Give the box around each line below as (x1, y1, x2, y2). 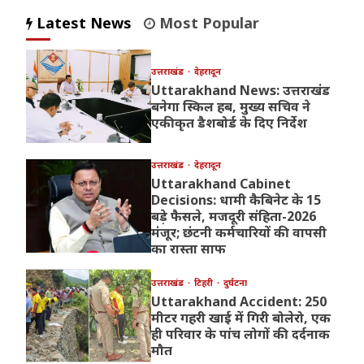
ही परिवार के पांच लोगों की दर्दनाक (150, 325, 330, 344)
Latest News (32, 13, 132, 33)
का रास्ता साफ (150, 240, 226, 258)
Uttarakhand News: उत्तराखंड (150, 81, 330, 100)
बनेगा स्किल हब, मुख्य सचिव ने (150, 97, 310, 116)
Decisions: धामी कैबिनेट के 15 (150, 191, 321, 210)
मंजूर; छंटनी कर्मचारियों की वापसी (150, 223, 327, 242)
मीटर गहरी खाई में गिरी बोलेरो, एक (150, 309, 331, 327)
